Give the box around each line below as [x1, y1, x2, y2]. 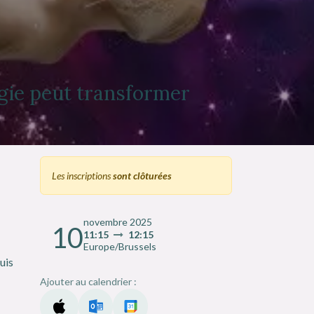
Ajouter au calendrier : [40, 275, 137, 287]
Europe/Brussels [83, 240, 156, 252]
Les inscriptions [52, 169, 113, 182]
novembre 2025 [83, 215, 152, 228]
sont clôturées [113, 169, 172, 182]
